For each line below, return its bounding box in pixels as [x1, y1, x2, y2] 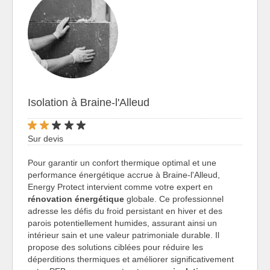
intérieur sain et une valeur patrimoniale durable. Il [28, 230, 219, 240]
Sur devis [28, 134, 63, 144]
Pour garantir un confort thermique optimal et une [28, 158, 216, 168]
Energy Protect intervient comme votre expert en [28, 182, 213, 192]
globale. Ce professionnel [124, 194, 224, 204]
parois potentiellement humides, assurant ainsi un [28, 218, 217, 228]
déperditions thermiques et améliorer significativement [28, 254, 234, 265]
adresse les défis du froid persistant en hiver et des [28, 206, 222, 216]
